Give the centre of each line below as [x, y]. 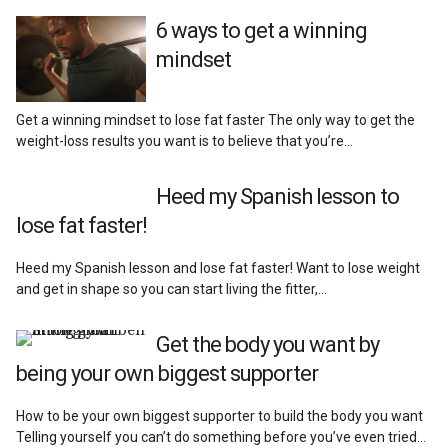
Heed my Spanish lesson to [278, 197]
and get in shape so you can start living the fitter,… [172, 289]
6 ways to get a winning [262, 30]
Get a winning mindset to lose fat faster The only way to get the [216, 120]
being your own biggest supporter [167, 374]
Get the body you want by [268, 345]
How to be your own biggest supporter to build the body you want [220, 416]
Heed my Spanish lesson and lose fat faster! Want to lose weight [218, 268]
